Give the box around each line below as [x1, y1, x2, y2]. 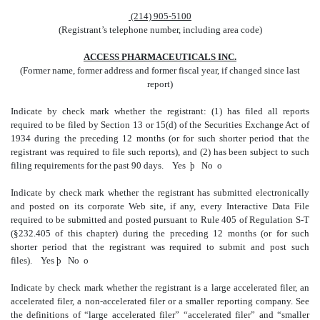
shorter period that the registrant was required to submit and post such [11, 241, 309, 252]
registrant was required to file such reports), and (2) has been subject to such [11, 146, 309, 157]
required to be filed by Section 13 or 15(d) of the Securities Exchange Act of [11, 119, 309, 130]
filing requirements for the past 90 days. [11, 159, 172, 171]
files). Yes [11, 254, 56, 266]
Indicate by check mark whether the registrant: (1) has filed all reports [11, 105, 309, 116]
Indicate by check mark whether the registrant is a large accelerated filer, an [11, 281, 309, 293]
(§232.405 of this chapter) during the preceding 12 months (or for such [11, 227, 309, 239]
